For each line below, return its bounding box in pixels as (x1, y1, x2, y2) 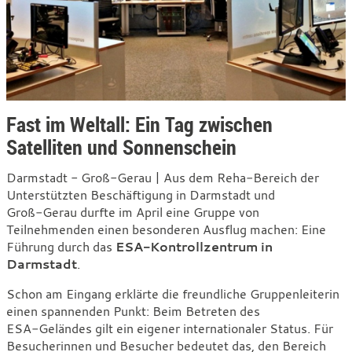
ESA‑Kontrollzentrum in (115, 238, 273, 256)
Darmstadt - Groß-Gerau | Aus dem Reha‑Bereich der (6, 169, 319, 187)
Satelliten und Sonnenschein (6, 133, 236, 162)
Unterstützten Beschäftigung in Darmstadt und (6, 186, 275, 204)
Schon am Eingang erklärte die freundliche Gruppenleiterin (6, 285, 339, 303)
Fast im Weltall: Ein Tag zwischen (6, 110, 273, 139)
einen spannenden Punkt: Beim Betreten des (6, 302, 260, 321)
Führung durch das (6, 238, 115, 256)
